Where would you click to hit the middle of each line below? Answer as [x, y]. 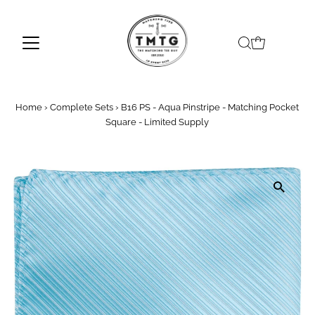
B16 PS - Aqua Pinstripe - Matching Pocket [210, 107]
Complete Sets [82, 107]
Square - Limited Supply [157, 122]
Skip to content [48, 17]
